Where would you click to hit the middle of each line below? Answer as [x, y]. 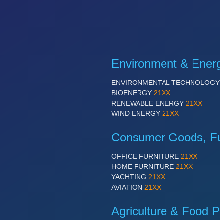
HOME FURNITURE [143, 166]
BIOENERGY [132, 93]
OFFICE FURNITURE [146, 156]
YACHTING [130, 177]
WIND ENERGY [137, 113]
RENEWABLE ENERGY [148, 103]
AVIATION [128, 187]
